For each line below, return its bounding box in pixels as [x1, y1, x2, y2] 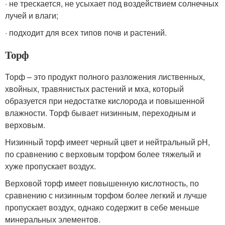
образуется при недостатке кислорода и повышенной [5, 95, 204, 106]
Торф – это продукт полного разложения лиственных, [5, 71, 205, 82]
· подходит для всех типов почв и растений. [5, 27, 167, 38]
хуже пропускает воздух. [5, 160, 96, 172]
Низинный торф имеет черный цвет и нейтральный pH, [5, 136, 210, 148]
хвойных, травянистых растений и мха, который [5, 83, 184, 94]
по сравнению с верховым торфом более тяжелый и [5, 148, 201, 160]
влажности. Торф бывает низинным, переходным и [5, 107, 196, 119]
